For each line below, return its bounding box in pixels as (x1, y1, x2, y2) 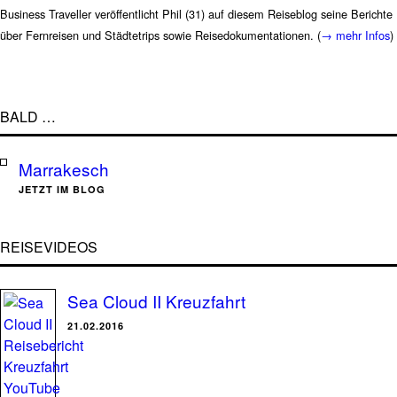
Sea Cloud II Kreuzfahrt (67, 289, 245, 313)
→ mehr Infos (321, 27, 390, 43)
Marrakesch (19, 157, 109, 181)
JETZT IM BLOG (19, 183, 105, 196)
